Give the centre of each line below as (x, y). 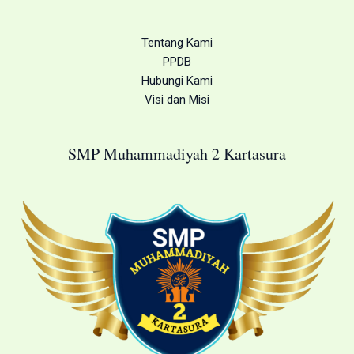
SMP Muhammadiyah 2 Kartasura (177, 153)
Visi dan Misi (177, 99)
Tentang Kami (177, 42)
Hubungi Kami (177, 80)
